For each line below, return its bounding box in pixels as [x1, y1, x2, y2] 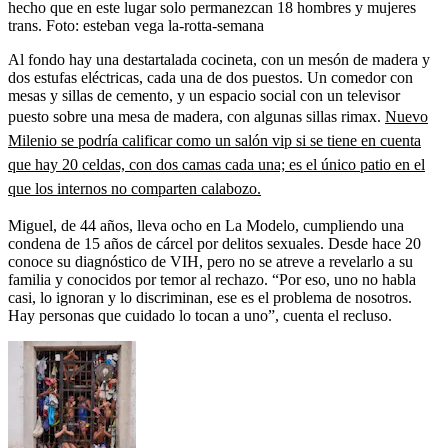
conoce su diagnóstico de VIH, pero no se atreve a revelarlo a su [8, 252, 413, 270]
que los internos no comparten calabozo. [8, 179, 261, 197]
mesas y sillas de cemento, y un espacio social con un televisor [8, 86, 400, 104]
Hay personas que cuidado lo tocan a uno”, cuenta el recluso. [8, 306, 392, 324]
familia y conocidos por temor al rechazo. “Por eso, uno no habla [8, 270, 416, 288]
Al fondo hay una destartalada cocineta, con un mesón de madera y [8, 50, 430, 68]
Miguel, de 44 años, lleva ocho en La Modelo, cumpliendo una [8, 216, 404, 234]
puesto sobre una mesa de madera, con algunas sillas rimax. [8, 107, 385, 125]
